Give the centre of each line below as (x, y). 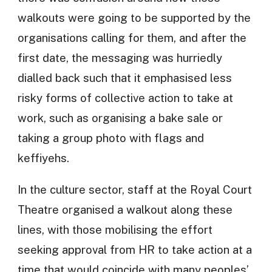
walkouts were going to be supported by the (134, 17)
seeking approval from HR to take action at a (134, 249)
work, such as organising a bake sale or (120, 117)
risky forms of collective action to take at (125, 97)
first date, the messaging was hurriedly (120, 57)
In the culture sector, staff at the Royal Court (134, 189)
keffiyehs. (43, 158)
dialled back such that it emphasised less (124, 77)
